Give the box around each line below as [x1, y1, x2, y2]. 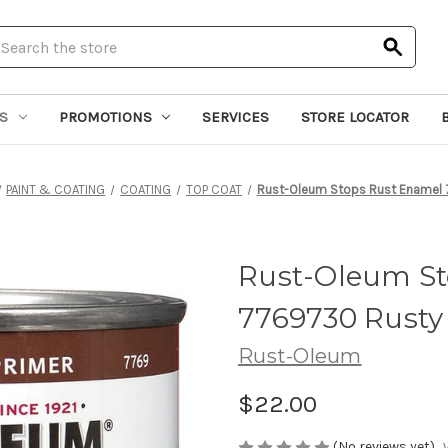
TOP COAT [185, 181, 242, 197]
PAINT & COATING [6, 181, 106, 197]
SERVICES [202, 107, 270, 126]
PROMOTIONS [58, 107, 152, 126]
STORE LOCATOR [301, 107, 410, 126]
